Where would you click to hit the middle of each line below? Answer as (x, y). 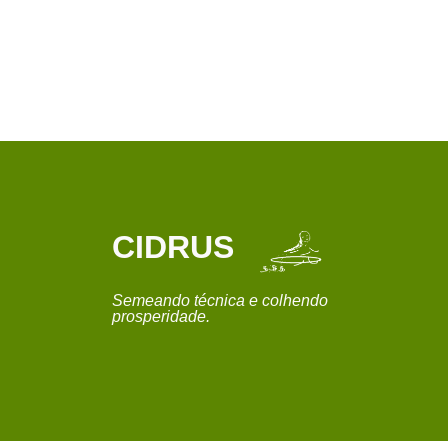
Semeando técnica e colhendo (220, 301)
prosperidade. (161, 317)
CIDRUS (173, 247)
